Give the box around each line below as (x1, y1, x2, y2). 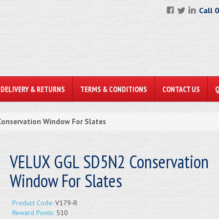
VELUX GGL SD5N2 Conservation (9, 150, 209, 173)
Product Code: (12, 198, 53, 207)
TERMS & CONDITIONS (80, 84, 147, 94)
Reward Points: (12, 208, 54, 217)
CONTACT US (162, 84, 200, 94)
